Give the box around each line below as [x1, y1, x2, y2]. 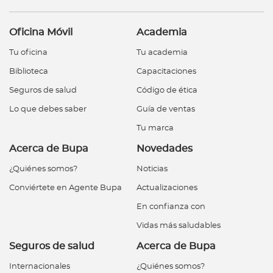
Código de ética [136, 87, 197, 95]
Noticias [136, 165, 168, 174]
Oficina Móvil [9, 27, 73, 38]
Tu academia [136, 49, 188, 57]
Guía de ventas [136, 105, 195, 114]
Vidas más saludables [136, 222, 221, 230]
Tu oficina [9, 49, 48, 57]
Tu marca [136, 124, 174, 133]
